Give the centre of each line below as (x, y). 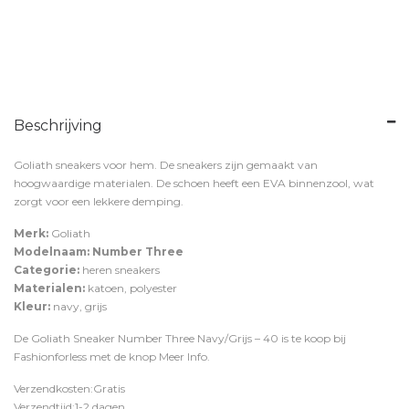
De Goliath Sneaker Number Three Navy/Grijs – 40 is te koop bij (180, 338)
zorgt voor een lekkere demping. (99, 201)
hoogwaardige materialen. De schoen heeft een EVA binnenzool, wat (194, 183)
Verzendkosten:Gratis (69, 388)
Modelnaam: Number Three (99, 252)
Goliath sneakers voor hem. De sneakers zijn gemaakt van (166, 165)
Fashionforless (50, 357)
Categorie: (47, 270)
